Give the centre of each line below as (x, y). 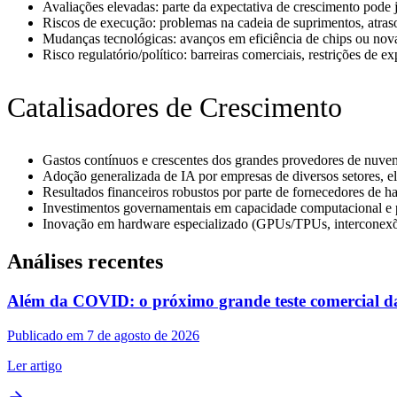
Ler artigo (35, 365)
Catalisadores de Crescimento (175, 108)
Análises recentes (85, 262)
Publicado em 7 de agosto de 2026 (103, 335)
